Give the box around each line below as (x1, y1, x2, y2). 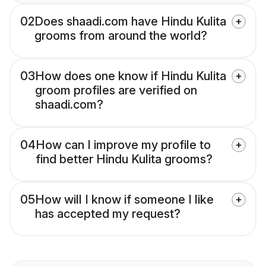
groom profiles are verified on (35, 83, 197, 98)
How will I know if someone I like (35, 192, 214, 207)
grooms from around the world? (34, 28, 207, 43)
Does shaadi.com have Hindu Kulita (34, 14, 226, 29)
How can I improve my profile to (36, 138, 211, 153)
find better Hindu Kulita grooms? (36, 152, 213, 167)
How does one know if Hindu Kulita (35, 69, 226, 84)
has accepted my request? (35, 207, 180, 221)
